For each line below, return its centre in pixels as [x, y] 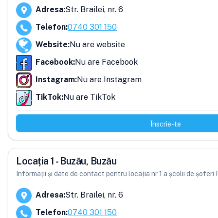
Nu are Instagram [109, 80]
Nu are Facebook [106, 62]
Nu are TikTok [89, 97]
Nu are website [97, 45]
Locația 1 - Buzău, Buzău [66, 161]
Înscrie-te [165, 124]
